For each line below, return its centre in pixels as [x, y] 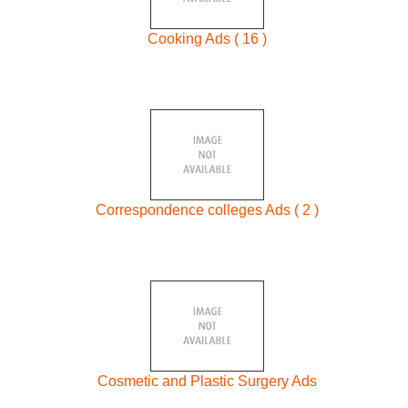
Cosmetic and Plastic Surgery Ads [208, 381]
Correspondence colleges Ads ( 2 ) [208, 209]
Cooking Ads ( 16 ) [208, 39]
